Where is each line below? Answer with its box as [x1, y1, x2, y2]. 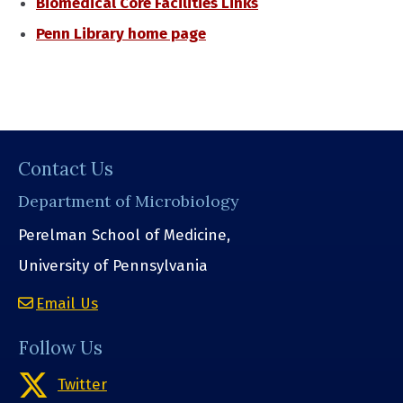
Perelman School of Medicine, [18, 226, 230, 246]
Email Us [36, 293, 98, 313]
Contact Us [18, 157, 113, 181]
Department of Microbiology [18, 191, 239, 212]
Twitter [58, 374, 107, 394]
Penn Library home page [36, 24, 206, 43]
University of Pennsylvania [18, 256, 208, 276]
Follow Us [18, 336, 103, 360]
